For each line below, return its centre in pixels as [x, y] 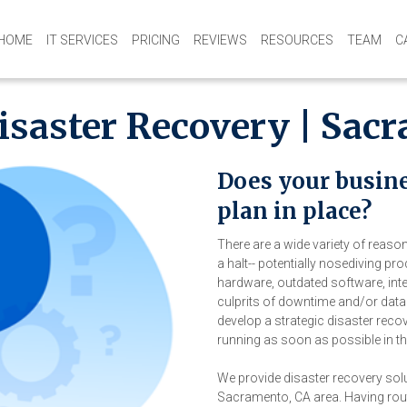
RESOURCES [297, 40]
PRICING [155, 40]
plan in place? [294, 211]
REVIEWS [220, 40]
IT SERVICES [82, 40]
